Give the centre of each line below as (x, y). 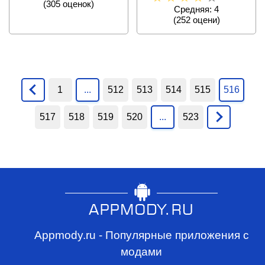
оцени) (205, 20)
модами (141, 252)
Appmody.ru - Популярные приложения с (141, 235)
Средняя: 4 (196, 9)
